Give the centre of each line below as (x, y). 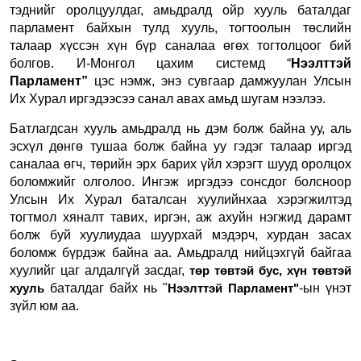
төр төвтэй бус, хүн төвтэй (270, 270)
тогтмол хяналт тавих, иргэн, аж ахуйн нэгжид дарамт (180, 217)
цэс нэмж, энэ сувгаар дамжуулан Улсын (223, 81)
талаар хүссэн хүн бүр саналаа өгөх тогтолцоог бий (180, 45)
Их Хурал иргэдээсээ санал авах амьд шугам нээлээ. (168, 98)
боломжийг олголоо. (76, 181)
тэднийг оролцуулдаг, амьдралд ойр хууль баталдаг (180, 10)
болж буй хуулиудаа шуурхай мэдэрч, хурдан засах (180, 234)
